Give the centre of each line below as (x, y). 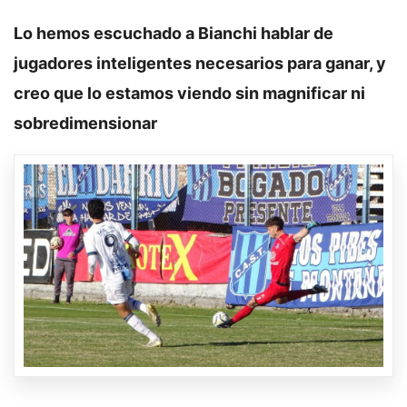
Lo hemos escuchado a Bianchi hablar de (174, 33)
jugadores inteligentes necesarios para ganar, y (200, 63)
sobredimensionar (85, 123)
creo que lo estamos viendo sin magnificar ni (189, 93)
